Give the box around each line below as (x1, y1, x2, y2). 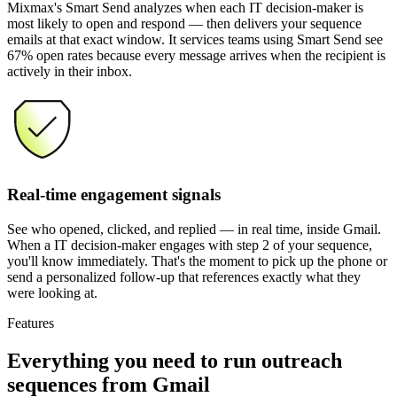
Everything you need (7, 348, 195, 372)
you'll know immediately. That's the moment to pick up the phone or (7, 253, 387, 269)
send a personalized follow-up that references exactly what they (7, 269, 361, 284)
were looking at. (7, 284, 97, 300)
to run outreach (195, 348, 342, 372)
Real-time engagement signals (7, 185, 221, 205)
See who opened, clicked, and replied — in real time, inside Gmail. (7, 221, 381, 237)
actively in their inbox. (7, 64, 132, 80)
